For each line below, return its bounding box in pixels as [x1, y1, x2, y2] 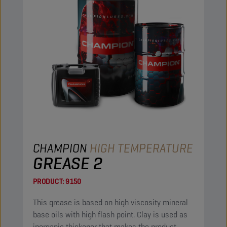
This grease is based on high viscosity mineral [33, 197, 188, 208]
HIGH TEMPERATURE [90, 140, 193, 156]
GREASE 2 [33, 152, 103, 174]
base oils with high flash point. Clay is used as [33, 209, 187, 220]
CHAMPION [33, 140, 90, 156]
